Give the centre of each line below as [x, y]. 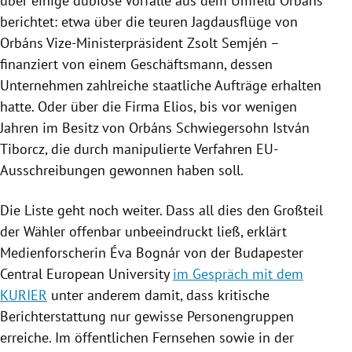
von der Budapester [242, 252]
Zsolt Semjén [227, 42]
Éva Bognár [145, 252]
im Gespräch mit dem [238, 273]
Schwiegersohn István [241, 127]
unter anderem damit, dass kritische [158, 295]
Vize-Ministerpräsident [115, 42]
